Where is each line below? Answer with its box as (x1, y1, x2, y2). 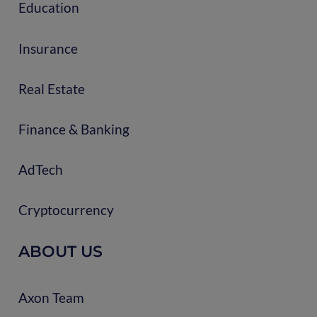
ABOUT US (18, 241, 103, 260)
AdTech (18, 161, 63, 178)
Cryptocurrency (18, 202, 114, 219)
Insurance (18, 40, 78, 57)
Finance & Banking (18, 120, 129, 137)
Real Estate (18, 80, 85, 97)
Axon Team (18, 289, 84, 306)
